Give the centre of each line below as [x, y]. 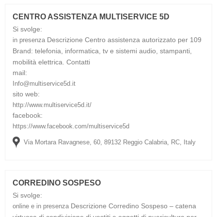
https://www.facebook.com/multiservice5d [71, 126]
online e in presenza [42, 206]
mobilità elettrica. [39, 62]
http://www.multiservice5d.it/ [52, 105]
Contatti [78, 62]
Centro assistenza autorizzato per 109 [143, 39]
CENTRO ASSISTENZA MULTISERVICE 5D [91, 16]
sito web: [26, 94]
